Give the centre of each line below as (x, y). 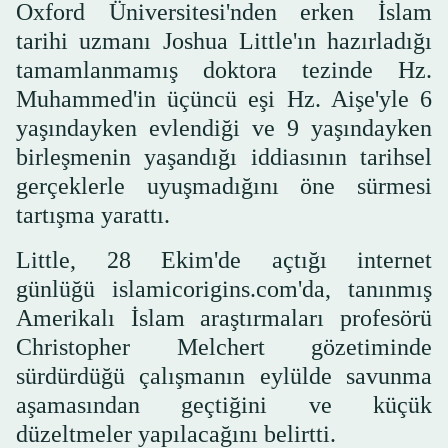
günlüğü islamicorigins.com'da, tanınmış (224, 289)
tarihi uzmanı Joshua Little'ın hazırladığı (224, 41)
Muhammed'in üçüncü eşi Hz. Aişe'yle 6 (224, 99)
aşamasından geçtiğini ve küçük (224, 405)
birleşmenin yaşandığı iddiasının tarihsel (224, 157)
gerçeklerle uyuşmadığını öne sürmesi (224, 186)
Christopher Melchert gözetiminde (224, 347)
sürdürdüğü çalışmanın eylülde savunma (224, 376)
